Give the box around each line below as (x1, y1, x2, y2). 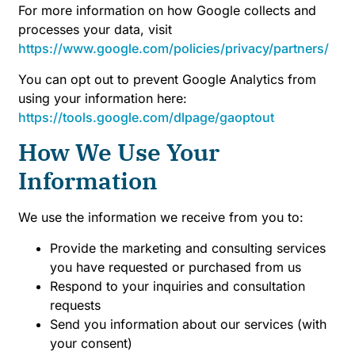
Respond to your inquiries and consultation (50, 277, 305, 294)
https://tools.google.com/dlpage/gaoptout (18, 109, 274, 125)
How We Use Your (18, 136, 219, 168)
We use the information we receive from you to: (18, 209, 303, 226)
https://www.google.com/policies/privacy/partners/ (18, 40, 329, 57)
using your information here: (18, 90, 187, 106)
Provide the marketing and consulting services (50, 239, 326, 256)
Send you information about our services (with (50, 315, 326, 332)
